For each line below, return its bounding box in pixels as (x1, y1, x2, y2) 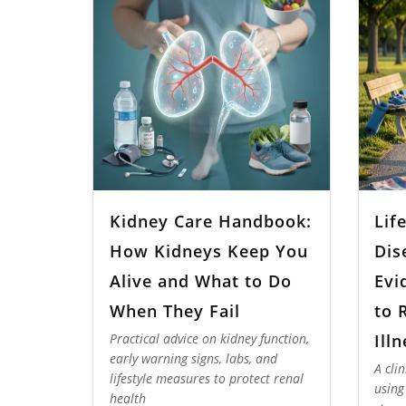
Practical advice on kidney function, (109, 330, 309, 348)
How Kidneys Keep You (109, 239, 308, 262)
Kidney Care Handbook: (109, 209, 312, 232)
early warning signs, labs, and (109, 350, 277, 368)
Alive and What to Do (109, 269, 292, 292)
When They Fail (109, 299, 240, 322)
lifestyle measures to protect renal (109, 370, 304, 388)
